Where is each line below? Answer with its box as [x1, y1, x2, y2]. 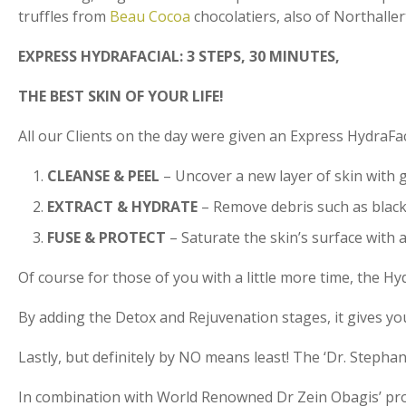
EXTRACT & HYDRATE [47, 197, 198, 217]
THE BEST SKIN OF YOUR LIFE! [18, 86, 224, 107]
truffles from [18, 6, 106, 27]
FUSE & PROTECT [47, 227, 166, 248]
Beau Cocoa [110, 6, 190, 27]
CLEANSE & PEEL [47, 166, 159, 187]
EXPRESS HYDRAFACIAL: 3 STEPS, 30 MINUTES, [18, 46, 340, 67]
